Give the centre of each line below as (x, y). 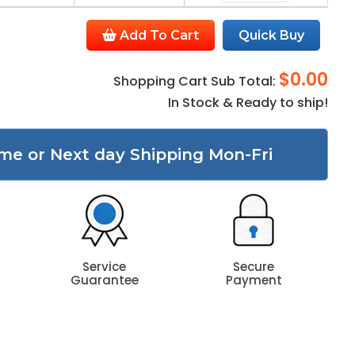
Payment (254, 280)
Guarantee (104, 280)
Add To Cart (158, 35)
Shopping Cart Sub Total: (197, 81)
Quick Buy (272, 35)
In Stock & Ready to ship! (248, 103)
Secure (254, 267)
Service (105, 267)
